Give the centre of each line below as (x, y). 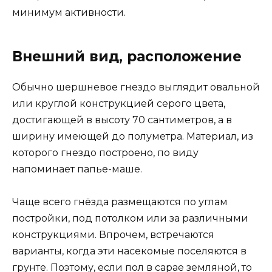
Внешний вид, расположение (127, 56)
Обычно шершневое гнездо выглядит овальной (136, 87)
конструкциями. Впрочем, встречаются (113, 235)
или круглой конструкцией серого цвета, (119, 103)
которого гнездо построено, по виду (105, 152)
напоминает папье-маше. (77, 169)
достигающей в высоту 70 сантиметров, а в (122, 120)
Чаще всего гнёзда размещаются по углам (120, 202)
